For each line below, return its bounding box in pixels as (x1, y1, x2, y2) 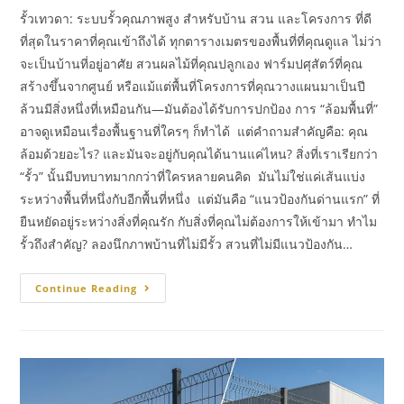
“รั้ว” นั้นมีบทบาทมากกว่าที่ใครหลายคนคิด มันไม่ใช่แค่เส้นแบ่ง (20, 167, 366, 185)
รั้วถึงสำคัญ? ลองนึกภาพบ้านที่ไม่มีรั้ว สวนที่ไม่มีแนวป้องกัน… (20, 234, 353, 252)
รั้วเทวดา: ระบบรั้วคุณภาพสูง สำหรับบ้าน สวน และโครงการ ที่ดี (20, 9, 372, 27)
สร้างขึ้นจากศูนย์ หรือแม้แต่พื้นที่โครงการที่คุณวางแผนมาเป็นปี (20, 77, 366, 95)
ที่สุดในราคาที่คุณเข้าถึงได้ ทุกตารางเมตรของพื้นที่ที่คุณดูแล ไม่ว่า (20, 32, 382, 50)
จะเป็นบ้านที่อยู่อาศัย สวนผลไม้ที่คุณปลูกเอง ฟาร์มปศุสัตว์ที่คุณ (20, 54, 363, 72)
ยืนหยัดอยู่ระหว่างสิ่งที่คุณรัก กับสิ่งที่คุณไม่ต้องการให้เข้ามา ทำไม (20, 212, 378, 230)
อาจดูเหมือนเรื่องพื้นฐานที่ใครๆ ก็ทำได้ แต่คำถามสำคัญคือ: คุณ (20, 122, 369, 140)
